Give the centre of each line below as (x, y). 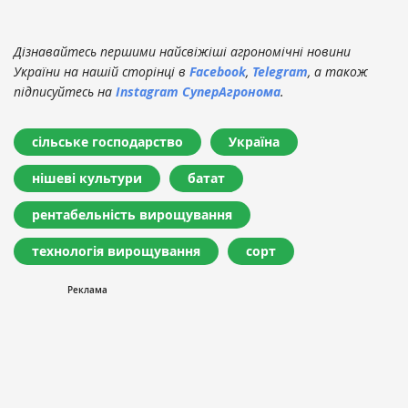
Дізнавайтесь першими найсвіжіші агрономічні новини (182, 52)
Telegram (280, 72)
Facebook (218, 72)
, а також (338, 72)
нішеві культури (87, 178)
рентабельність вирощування (132, 215)
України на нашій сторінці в (102, 72)
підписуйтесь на (65, 92)
